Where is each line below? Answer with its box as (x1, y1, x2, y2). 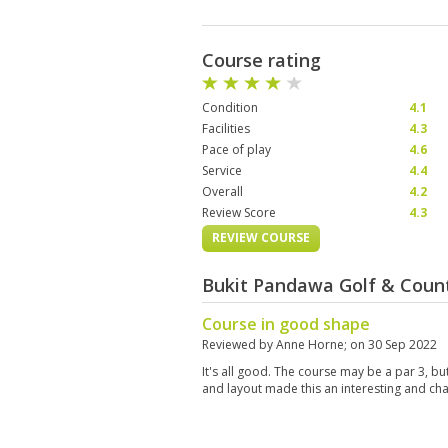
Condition (202, 99, 258, 116)
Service (202, 162, 242, 179)
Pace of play (202, 141, 271, 158)
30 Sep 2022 (368, 336, 437, 353)
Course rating (202, 48, 321, 72)
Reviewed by (202, 336, 276, 353)
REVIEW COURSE (212, 229, 310, 246)
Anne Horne (276, 336, 344, 353)
